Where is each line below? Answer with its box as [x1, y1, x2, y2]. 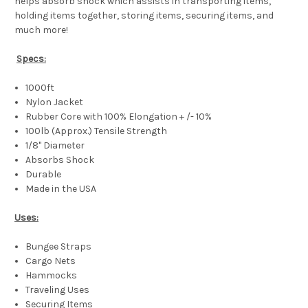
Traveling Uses [25, 284, 90, 296]
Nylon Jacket [25, 96, 84, 109]
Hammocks [25, 269, 78, 282]
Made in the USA [25, 183, 97, 195]
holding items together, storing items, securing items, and [14, 10, 274, 22]
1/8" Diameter [25, 140, 85, 152]
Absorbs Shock [25, 154, 95, 166]
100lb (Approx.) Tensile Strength [25, 125, 168, 137]
